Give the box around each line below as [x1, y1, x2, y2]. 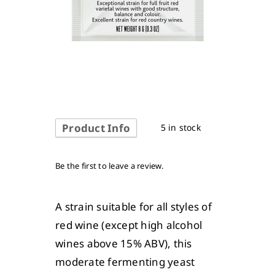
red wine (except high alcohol [55, 217, 203, 232]
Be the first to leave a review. [55, 160, 163, 171]
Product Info [62, 120, 131, 135]
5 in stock [160, 121, 201, 133]
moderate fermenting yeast [55, 254, 195, 269]
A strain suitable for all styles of [55, 199, 212, 214]
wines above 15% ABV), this [55, 236, 192, 250]
